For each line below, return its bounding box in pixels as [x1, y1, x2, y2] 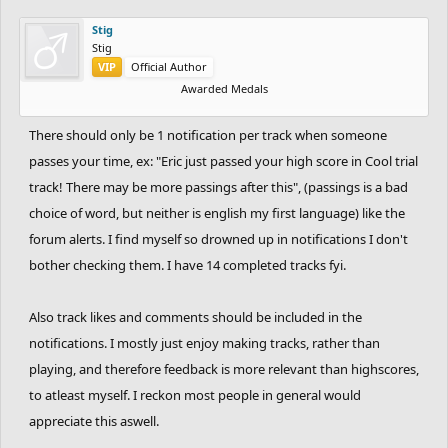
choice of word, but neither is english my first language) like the [29, 203, 405, 222]
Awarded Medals [180, 80, 268, 96]
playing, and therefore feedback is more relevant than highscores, [29, 359, 419, 378]
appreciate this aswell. [29, 411, 159, 430]
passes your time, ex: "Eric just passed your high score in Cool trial [29, 151, 418, 170]
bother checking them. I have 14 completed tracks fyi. [29, 255, 346, 274]
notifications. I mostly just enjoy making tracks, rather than [29, 333, 380, 352]
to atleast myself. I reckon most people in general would [29, 385, 361, 404]
